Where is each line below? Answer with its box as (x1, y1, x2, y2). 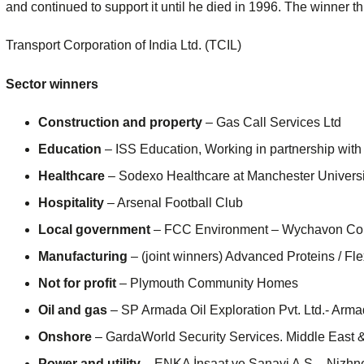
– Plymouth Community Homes (116, 276, 298, 291)
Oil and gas (38, 303, 107, 318)
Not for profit (38, 276, 116, 291)
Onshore (38, 330, 92, 344)
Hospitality (38, 196, 104, 210)
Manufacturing (38, 249, 128, 264)
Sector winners (6, 76, 98, 91)
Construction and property (38, 115, 202, 130)
